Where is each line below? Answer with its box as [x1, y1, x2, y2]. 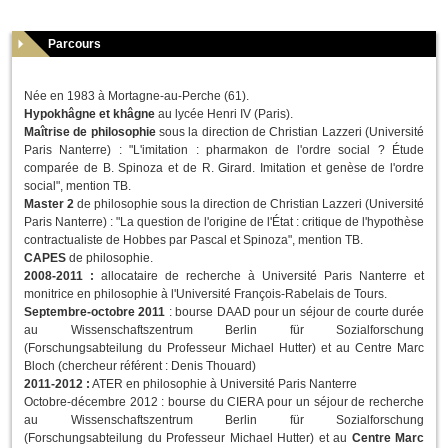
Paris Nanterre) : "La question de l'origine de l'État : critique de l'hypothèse [24, 215, 424, 230]
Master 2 [24, 197, 74, 212]
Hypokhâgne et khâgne [24, 107, 155, 122]
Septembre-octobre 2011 [24, 305, 169, 320]
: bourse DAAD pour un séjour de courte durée [168, 305, 425, 320]
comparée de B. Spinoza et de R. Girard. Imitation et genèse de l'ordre [24, 161, 424, 176]
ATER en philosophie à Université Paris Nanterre [90, 377, 357, 392]
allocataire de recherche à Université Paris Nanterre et [94, 269, 424, 284]
